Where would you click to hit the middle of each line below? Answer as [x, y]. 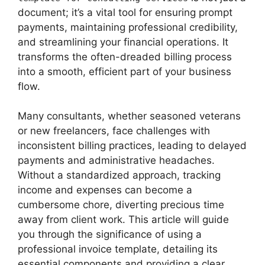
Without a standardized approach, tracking [119, 175]
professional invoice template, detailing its [118, 249]
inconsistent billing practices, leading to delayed [132, 146]
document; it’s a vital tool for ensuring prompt [125, 12]
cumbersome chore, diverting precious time [121, 205]
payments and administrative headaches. [116, 160]
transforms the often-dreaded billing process [125, 56]
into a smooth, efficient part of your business [125, 71]
